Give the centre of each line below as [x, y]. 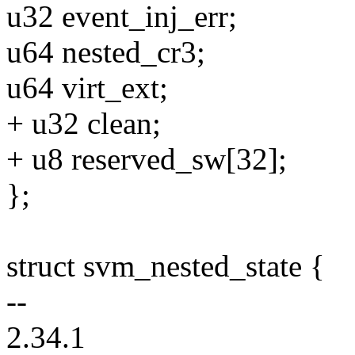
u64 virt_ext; [87, 88]
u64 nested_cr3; [106, 52]
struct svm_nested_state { [166, 266]
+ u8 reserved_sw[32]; [147, 159]
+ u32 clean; [84, 124]
